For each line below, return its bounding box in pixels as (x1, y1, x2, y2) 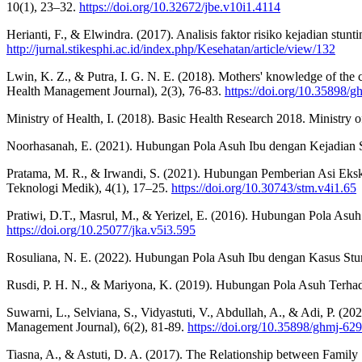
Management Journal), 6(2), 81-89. (6, 319, 187, 334)
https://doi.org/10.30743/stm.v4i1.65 (171, 180, 356, 195)
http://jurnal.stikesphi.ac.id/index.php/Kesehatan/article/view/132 (6, 41, 335, 56)
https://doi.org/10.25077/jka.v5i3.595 (6, 222, 196, 237)
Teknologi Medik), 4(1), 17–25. (6, 180, 171, 195)
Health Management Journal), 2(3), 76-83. (6, 83, 225, 98)
